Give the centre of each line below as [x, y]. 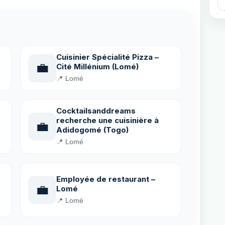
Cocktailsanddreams [96, 111]
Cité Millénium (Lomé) [97, 67]
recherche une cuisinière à [107, 120]
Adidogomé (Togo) [92, 130]
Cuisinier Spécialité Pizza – [107, 57]
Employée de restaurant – [106, 179]
